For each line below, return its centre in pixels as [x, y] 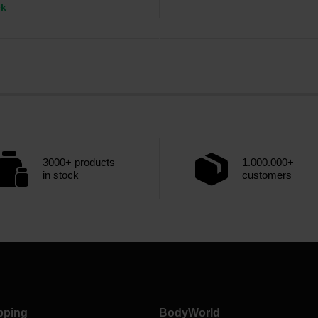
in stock [61, 175]
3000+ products [79, 162]
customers [267, 175]
